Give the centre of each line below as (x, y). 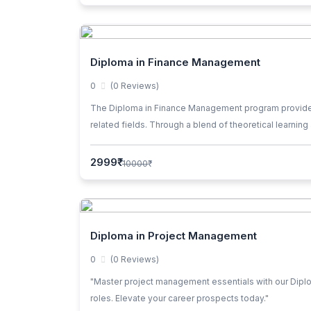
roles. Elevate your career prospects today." (179, 299)
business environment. (137, 141)
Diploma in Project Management (174, 236)
